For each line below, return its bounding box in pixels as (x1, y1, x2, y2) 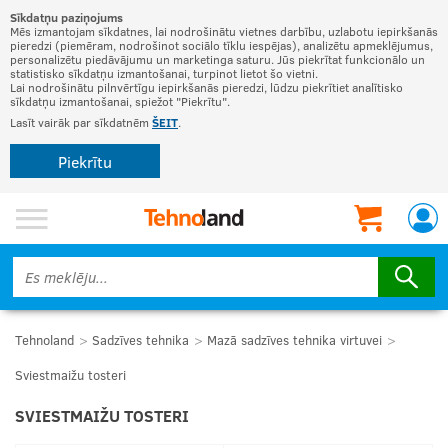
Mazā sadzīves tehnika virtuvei (207, 331, 382, 349)
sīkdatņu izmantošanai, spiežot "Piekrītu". (10, 93, 230, 109)
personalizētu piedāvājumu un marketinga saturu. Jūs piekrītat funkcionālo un (10, 51, 425, 67)
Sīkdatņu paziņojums (10, 9, 123, 25)
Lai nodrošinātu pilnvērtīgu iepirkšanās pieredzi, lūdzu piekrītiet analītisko (10, 79, 403, 95)
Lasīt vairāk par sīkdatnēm (10, 114, 152, 130)
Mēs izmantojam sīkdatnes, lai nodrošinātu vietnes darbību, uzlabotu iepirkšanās (10, 23, 438, 39)
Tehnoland (15, 331, 74, 349)
